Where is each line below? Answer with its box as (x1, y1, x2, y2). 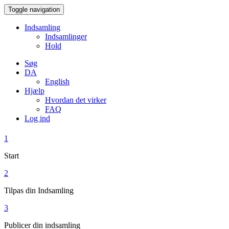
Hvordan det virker (45, 96, 106, 104)
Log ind (25, 114, 50, 123)
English (45, 77, 70, 86)
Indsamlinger (45, 32, 87, 41)
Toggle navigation (8, 6, 60, 13)
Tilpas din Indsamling (4, 186, 74, 195)
